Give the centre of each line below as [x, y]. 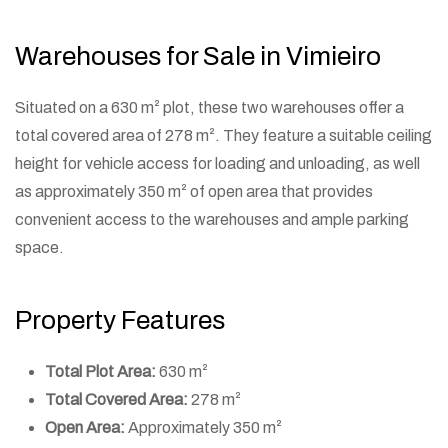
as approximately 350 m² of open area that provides [194, 191]
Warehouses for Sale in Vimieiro [198, 55]
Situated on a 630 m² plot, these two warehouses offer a [209, 107]
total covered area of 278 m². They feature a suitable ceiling [223, 135]
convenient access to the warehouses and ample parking [212, 219]
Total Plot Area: [100, 371]
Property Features [120, 319]
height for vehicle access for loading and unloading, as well [217, 163]
